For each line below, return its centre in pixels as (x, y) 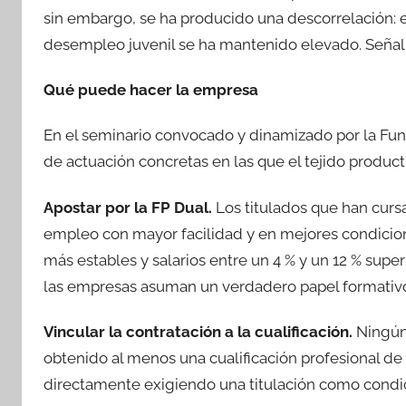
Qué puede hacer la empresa (151, 90)
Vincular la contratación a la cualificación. (198, 331)
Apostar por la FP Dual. (128, 207)
